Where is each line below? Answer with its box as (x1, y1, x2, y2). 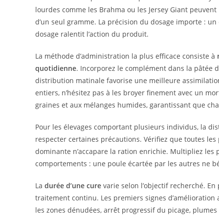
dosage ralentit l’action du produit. (35, 29, 149, 39)
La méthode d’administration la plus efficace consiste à (35, 51, 217, 61)
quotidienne (35, 63, 76, 73)
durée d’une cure (44, 180, 101, 190)
